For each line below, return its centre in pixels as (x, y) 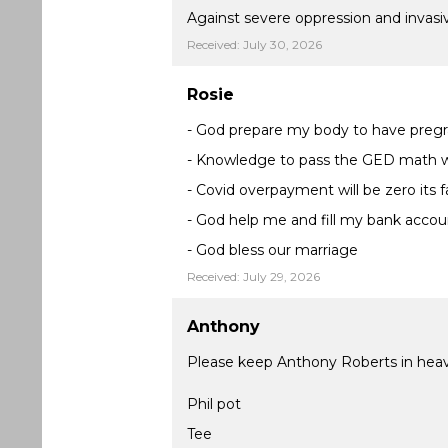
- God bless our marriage (272, 250)
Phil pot (214, 404)
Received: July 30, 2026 (254, 44)
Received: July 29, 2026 (253, 276)
